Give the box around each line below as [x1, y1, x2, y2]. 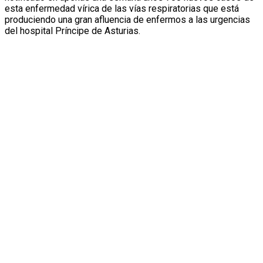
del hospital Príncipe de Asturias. [5, 25, 140, 37]
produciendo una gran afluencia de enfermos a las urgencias [5, 14, 250, 26]
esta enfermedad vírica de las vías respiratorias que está [5, 3, 239, 15]
